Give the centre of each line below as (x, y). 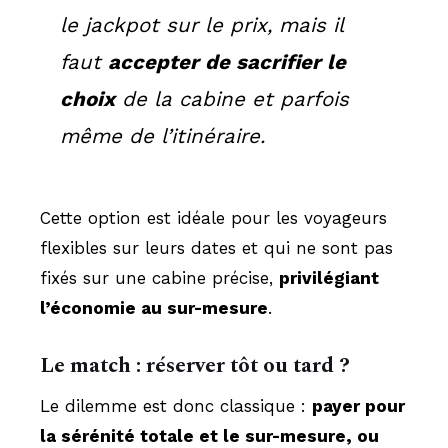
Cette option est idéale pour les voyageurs (213, 217)
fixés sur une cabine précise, (159, 277)
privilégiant (329, 277)
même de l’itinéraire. (162, 135)
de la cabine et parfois (232, 98)
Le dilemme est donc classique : (176, 405)
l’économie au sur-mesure (154, 307)
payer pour (358, 405)
